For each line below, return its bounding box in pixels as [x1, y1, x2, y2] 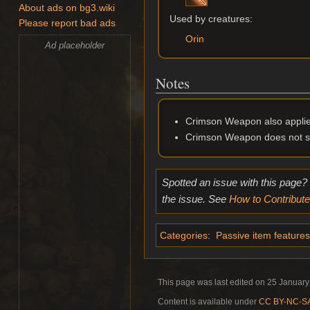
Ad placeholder [45, 39, 105, 51]
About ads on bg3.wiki [19, 3, 116, 14]
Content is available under [158, 296, 259, 307]
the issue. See [161, 193, 229, 206]
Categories [160, 229, 208, 241]
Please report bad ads [19, 18, 116, 29]
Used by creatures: [170, 12, 253, 24]
